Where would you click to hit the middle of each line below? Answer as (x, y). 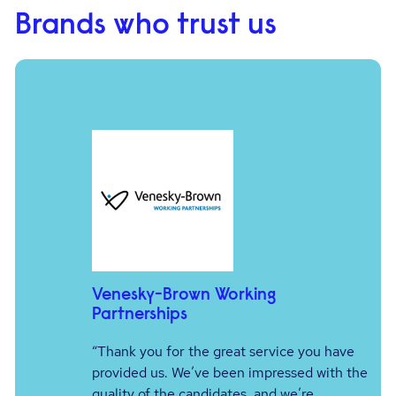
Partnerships (139, 315)
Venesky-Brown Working (183, 295)
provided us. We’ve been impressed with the (229, 373)
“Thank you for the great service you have (223, 351)
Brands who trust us (146, 27)
